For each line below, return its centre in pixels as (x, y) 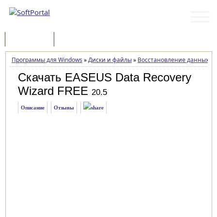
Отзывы (64, 108)
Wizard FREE (53, 91)
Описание (32, 108)
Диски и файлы (110, 60)
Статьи (74, 40)
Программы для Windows (47, 60)
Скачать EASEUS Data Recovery (104, 77)
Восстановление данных (173, 60)
